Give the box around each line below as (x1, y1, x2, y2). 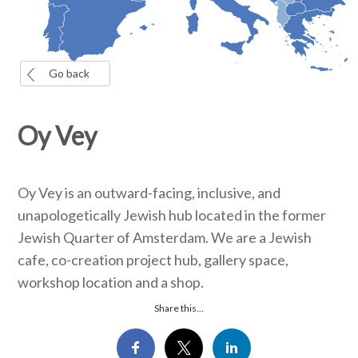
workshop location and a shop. (18, 273, 205, 291)
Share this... (154, 302, 204, 314)
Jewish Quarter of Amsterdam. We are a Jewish (18, 229, 312, 246)
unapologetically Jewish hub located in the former (18, 206, 327, 224)
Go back (49, 66, 89, 80)
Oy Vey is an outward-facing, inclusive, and (18, 184, 281, 201)
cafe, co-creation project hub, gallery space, (18, 251, 289, 268)
